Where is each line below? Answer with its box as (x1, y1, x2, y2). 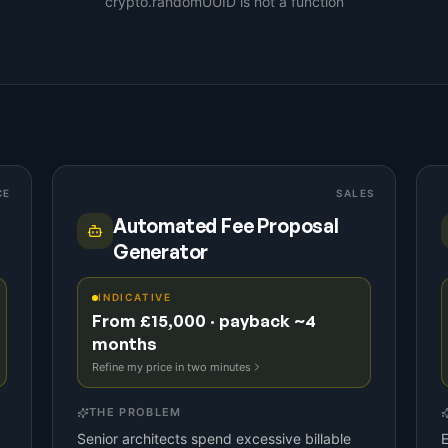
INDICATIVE (98, 291, 172, 303)
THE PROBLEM (89, 405, 182, 419)
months (92, 333, 157, 354)
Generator (113, 240, 209, 264)
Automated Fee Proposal (113, 214, 339, 238)
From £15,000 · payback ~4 (92, 310, 316, 331)
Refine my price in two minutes (92, 360, 251, 374)
